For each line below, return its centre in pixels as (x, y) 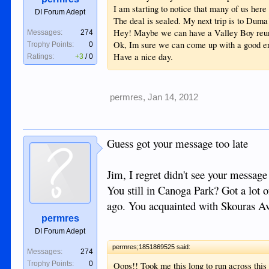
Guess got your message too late (178, 143)
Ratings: (41, 57)
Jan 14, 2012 (173, 97)
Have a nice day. (144, 56)
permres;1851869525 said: (152, 247)
